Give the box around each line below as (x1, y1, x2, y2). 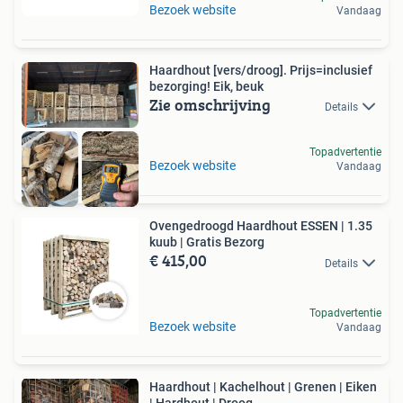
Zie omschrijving (149, 93, 271, 117)
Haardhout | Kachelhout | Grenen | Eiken (149, 380, 377, 395)
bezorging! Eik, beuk (149, 79, 264, 94)
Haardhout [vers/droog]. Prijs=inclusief (149, 63, 372, 77)
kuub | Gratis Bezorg (149, 235, 264, 250)
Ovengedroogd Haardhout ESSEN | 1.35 (149, 219, 372, 234)
